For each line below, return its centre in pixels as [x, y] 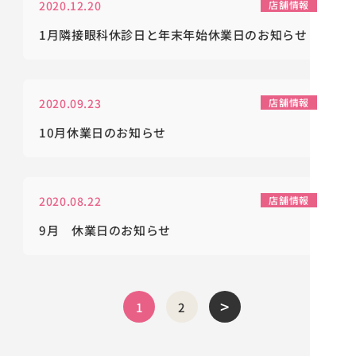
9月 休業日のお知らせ [105, 230]
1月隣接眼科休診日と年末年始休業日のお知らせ [173, 35]
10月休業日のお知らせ [103, 132]
